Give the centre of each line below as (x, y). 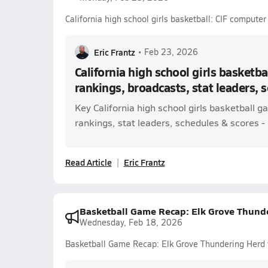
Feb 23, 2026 (171, 52)
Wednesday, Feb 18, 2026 (131, 222)
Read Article (88, 162)
